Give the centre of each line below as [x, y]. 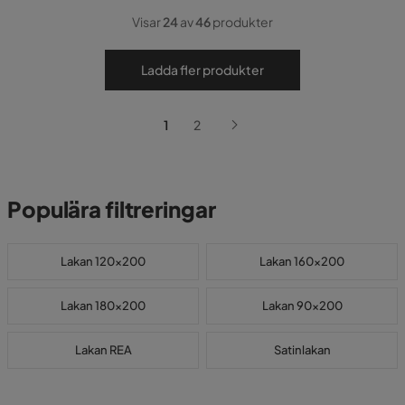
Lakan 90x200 [302, 305]
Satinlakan [302, 349]
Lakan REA [103, 349]
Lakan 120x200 [103, 261]
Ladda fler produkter [202, 69]
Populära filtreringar [112, 208]
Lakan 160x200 [302, 261]
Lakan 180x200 [103, 305]
